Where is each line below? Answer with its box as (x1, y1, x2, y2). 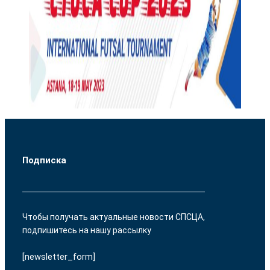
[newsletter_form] (22, 251, 95, 263)
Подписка (22, 154, 66, 166)
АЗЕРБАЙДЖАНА (163, 19, 244, 31)
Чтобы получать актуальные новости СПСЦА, (22, 212, 205, 222)
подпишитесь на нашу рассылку (22, 225, 151, 235)
